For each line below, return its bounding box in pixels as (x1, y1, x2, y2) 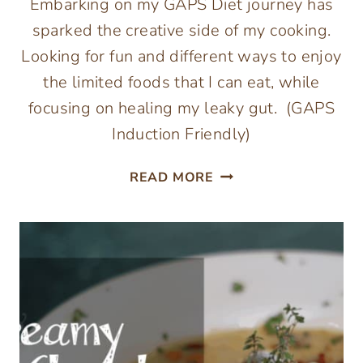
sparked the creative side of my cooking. (32, 19, 331, 42)
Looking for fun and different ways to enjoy (21, 45, 342, 68)
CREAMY (213, 164, 272, 182)
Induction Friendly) (112, 123, 251, 146)
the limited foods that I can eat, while (43, 71, 320, 94)
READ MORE (129, 169, 215, 187)
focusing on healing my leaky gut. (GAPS (28, 97, 335, 120)
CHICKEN (213, 184, 276, 203)
